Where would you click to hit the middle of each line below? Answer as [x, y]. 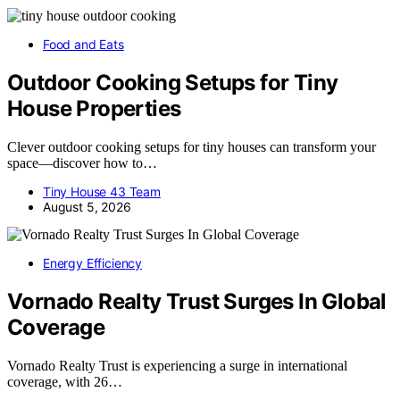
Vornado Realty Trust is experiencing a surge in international [177, 366]
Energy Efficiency [93, 263]
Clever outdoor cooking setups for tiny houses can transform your [192, 147]
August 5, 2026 [87, 207]
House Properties [94, 109]
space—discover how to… [82, 163]
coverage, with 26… [65, 382]
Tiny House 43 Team [102, 192]
